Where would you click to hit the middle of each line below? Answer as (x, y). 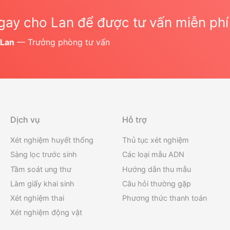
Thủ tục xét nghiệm (156, 140)
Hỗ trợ (135, 120)
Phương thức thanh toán (165, 198)
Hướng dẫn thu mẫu (157, 169)
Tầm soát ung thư (41, 169)
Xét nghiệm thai (37, 198)
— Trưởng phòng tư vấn (62, 42)
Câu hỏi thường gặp (157, 183)
